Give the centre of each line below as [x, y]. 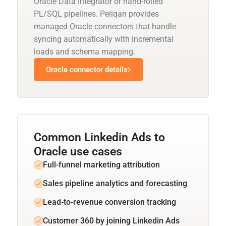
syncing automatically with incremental [104, 39]
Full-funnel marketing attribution [101, 164]
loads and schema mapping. [84, 51]
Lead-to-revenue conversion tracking [109, 202]
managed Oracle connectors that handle [105, 26]
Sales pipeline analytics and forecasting [115, 183]
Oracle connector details [87, 69]
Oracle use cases [78, 151]
